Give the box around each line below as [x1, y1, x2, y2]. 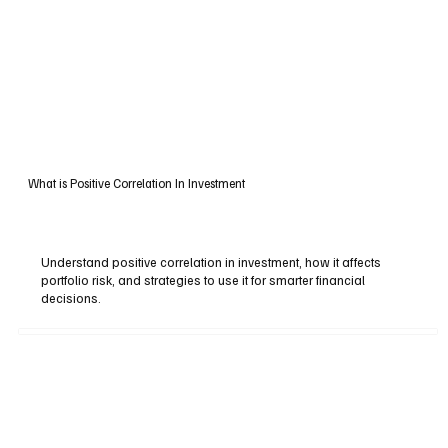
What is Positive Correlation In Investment [27, 174, 245, 191]
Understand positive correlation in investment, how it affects [41, 254, 382, 271]
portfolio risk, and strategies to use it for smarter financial [41, 272, 366, 289]
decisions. [41, 290, 102, 307]
